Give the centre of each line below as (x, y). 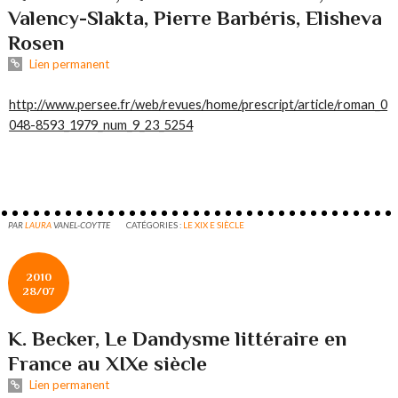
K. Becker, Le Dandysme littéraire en (178, 339)
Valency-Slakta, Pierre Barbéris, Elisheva (195, 17)
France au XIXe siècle (108, 364)
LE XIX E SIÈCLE (214, 225)
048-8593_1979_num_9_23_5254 (101, 124)
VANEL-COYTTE (82, 225)
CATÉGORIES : (155, 225)
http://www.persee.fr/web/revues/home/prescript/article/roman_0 (199, 104)
